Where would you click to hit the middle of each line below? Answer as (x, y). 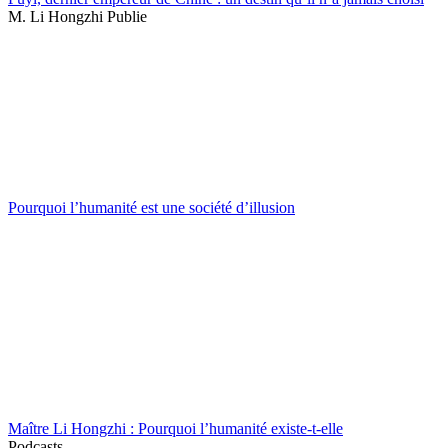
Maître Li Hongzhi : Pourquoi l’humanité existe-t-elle (175, 429)
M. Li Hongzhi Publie (77, 17)
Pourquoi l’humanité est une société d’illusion (151, 208)
